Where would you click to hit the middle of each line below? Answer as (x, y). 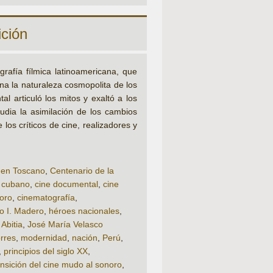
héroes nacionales (84, 211)
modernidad (44, 238)
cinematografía (46, 198)
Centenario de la (82, 171)
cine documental (66, 184)
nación (85, 238)
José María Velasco (65, 225)
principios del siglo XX (46, 251)
